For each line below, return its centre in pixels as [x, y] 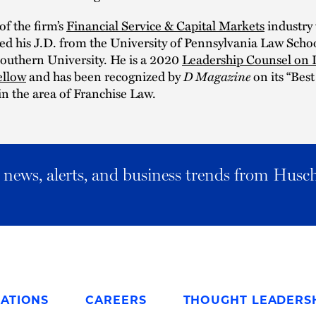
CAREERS [116, 300]
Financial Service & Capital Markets [165, 25]
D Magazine [217, 76]
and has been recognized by [105, 76]
